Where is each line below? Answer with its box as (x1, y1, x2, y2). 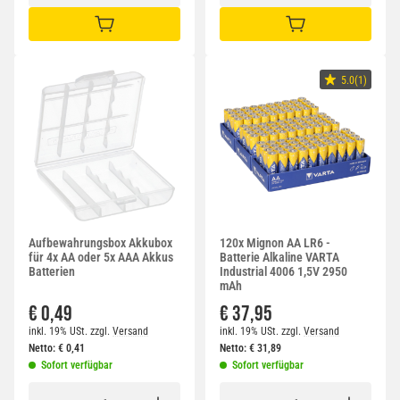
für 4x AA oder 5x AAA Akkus (29, 250, 173, 265)
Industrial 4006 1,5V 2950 (220, 264, 347, 279)
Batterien (29, 264, 75, 279)
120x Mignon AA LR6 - (220, 236, 330, 251)
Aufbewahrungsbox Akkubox (29, 236, 172, 251)
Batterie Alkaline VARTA (220, 250, 339, 265)
